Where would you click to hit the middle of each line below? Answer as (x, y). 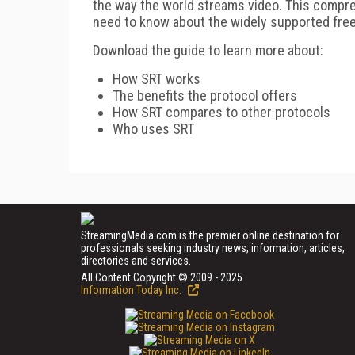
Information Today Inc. (132, 290)
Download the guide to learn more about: (210, 50)
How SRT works (157, 78)
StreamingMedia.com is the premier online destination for (210, 235)
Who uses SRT (153, 128)
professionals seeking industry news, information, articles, (213, 248)
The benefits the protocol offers (205, 95)
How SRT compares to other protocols (221, 112)
